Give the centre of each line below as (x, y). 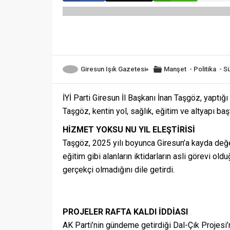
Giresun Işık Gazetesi (113, 69)
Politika (205, 69)
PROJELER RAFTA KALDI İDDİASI (125, 212)
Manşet (175, 69)
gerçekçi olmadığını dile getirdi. (119, 170)
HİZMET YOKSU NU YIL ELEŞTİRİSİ (129, 130)
